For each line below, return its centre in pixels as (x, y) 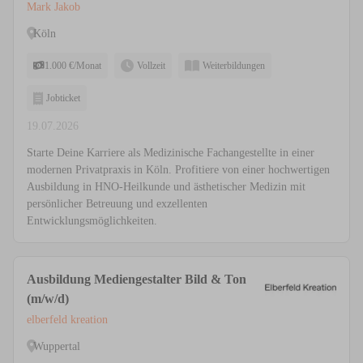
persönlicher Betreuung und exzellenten (117, 204)
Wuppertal (57, 346)
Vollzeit (151, 66)
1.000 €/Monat (73, 66)
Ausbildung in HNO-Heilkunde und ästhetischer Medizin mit (166, 187)
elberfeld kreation (67, 320)
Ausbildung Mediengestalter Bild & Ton (137, 280)
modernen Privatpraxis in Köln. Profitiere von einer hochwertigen (178, 170)
